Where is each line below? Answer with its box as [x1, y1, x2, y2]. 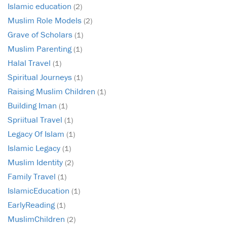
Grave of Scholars [8, 29, 74, 41]
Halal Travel [8, 57, 53, 69]
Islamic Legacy [8, 142, 62, 154]
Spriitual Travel [8, 114, 64, 126]
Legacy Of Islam [8, 128, 66, 140]
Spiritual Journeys [8, 71, 74, 83]
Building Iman [8, 100, 59, 111]
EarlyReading [8, 199, 57, 211]
